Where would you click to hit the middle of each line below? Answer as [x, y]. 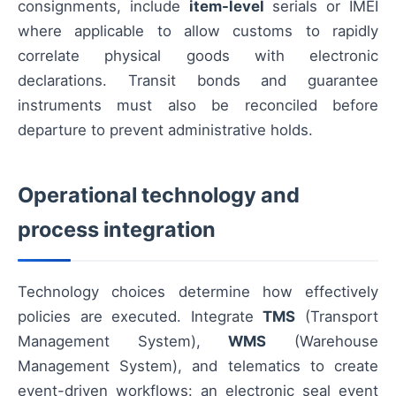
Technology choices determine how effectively [198, 292]
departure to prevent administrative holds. [165, 130]
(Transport [337, 317]
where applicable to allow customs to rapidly [198, 31]
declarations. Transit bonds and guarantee [198, 81]
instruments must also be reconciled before [198, 106]
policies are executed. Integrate [141, 317]
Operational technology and [159, 195]
